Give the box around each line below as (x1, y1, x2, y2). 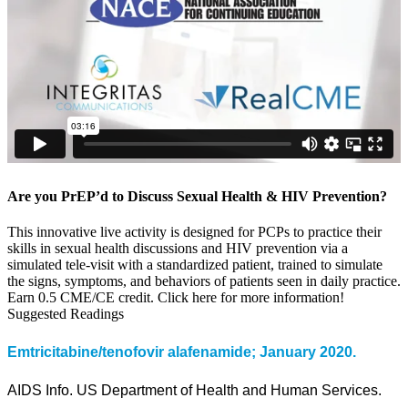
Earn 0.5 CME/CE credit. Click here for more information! (7, 290, 344, 306)
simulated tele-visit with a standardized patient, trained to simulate (7, 257, 382, 273)
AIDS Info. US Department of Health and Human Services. (7, 382, 382, 398)
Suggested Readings (7, 306, 124, 322)
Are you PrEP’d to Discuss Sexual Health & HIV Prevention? (7, 189, 387, 205)
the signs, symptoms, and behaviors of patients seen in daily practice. (7, 273, 401, 290)
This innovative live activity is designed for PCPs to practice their (7, 224, 382, 240)
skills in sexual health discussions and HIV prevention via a (7, 240, 348, 257)
